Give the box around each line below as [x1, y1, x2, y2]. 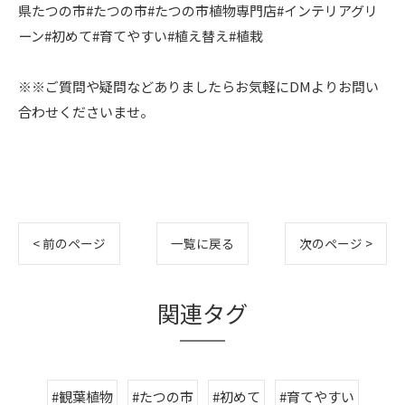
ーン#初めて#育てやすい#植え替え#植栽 [18, 25, 263, 45]
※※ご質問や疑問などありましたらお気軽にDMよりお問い [18, 76, 379, 96]
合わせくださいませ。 [18, 101, 154, 121]
